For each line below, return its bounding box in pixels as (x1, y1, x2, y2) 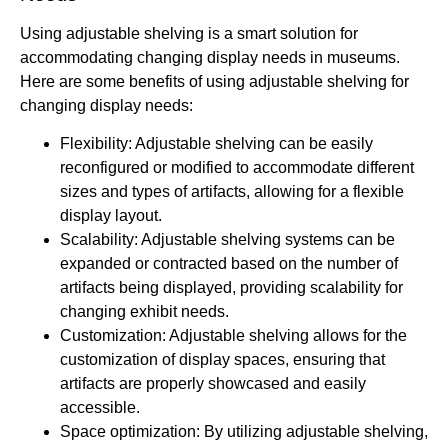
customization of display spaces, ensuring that (60, 350, 385, 368)
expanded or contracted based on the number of (60, 254, 398, 272)
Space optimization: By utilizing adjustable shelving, (60, 422, 428, 440)
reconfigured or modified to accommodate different (60, 158, 414, 176)
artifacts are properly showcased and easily (60, 374, 366, 392)
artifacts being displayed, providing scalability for (60, 278, 403, 296)
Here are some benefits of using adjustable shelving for (20, 72, 409, 90)
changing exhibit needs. (60, 302, 229, 320)
